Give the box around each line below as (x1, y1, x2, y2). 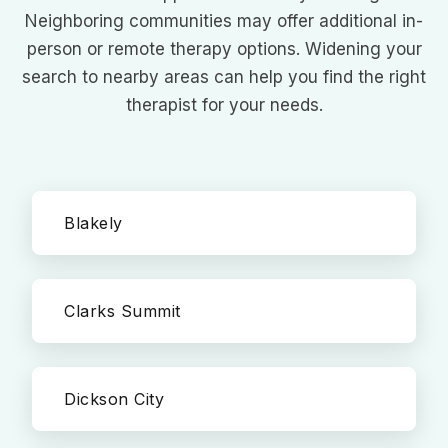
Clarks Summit (64, 301, 181, 321)
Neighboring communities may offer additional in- (25, 11, 423, 31)
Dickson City (64, 389, 164, 409)
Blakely (64, 213, 123, 233)
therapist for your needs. (125, 95, 323, 115)
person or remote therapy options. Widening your (26, 39, 422, 59)
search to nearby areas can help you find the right (22, 67, 426, 87)
